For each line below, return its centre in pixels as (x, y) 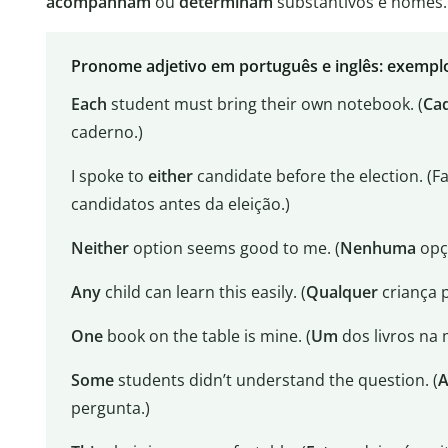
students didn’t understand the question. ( (275, 380)
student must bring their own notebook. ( (264, 104)
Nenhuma (377, 248)
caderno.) (106, 132)
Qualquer (341, 292)
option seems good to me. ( (234, 248)
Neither (99, 248)
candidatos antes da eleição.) (180, 204)
